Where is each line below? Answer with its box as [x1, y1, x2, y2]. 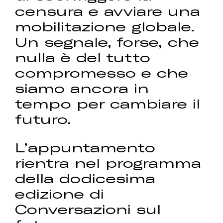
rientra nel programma [15, 155, 202, 171]
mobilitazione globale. [15, 18, 195, 34]
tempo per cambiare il [15, 96, 201, 111]
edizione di [15, 186, 105, 202]
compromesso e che [15, 65, 189, 81]
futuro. [15, 111, 72, 127]
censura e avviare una [15, 3, 201, 19]
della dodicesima [15, 170, 156, 186]
